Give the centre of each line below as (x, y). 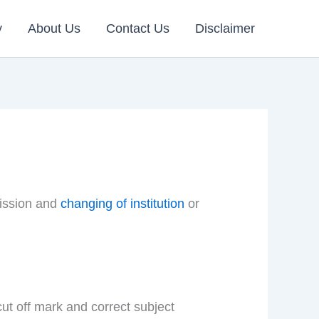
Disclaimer (225, 28)
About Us (54, 28)
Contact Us (138, 28)
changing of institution (124, 204)
